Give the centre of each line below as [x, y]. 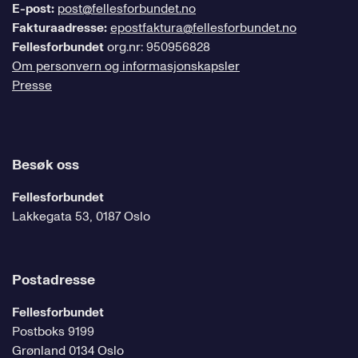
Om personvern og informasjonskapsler [126, 66]
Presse [32, 86]
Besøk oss [46, 165]
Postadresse [54, 280]
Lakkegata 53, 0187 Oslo [81, 217]
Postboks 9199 [53, 332]
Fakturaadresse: [60, 28]
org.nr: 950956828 [157, 47]
